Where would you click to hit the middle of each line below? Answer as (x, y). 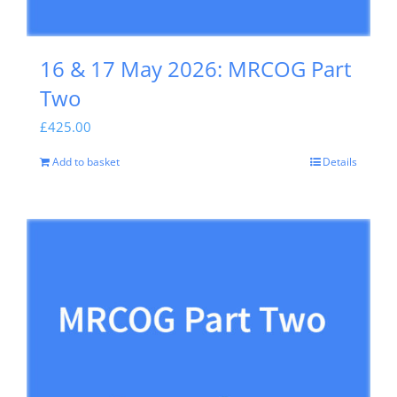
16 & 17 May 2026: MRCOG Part (196, 69)
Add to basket (86, 162)
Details (340, 162)
